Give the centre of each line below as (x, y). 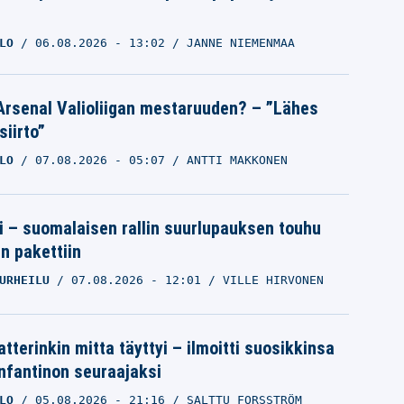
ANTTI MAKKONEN (237, 161)
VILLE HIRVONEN (273, 280)
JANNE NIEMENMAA (240, 43)
